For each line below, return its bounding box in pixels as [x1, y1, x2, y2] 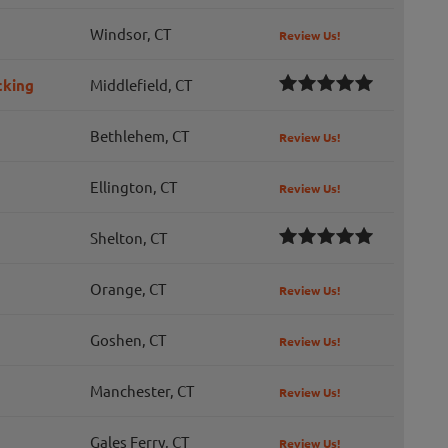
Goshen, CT [90, 330, 166, 350]
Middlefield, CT [90, 75, 192, 95]
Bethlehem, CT [90, 126, 189, 146]
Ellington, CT [90, 177, 177, 197]
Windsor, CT [90, 24, 171, 44]
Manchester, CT [90, 381, 194, 401]
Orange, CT [90, 279, 166, 299]
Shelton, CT [90, 228, 167, 248]
